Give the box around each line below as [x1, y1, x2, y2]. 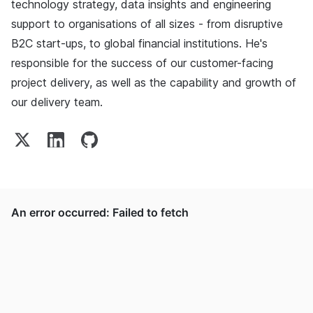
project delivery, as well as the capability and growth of [11, 75, 296, 89]
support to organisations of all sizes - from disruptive [11, 16, 283, 31]
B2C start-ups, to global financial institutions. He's [11, 36, 268, 50]
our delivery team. [11, 94, 103, 109]
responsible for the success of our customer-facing [11, 55, 273, 70]
